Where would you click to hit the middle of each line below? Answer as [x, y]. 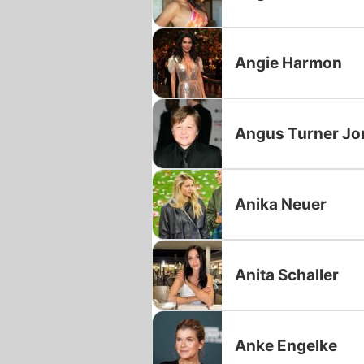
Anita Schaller [287, 275]
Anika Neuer [281, 204]
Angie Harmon [288, 63]
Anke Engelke [286, 345]
